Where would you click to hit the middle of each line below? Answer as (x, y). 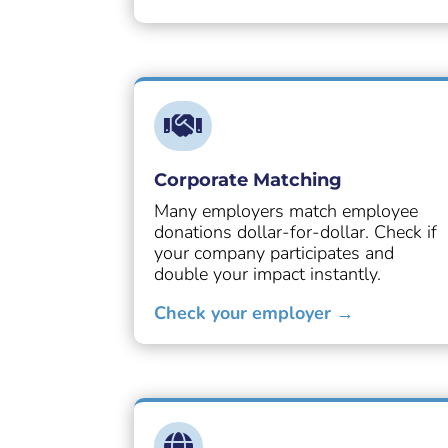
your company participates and (274, 253)
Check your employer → (254, 313)
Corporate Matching (248, 180)
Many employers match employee (286, 211)
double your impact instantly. (268, 274)
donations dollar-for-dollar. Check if (296, 232)
